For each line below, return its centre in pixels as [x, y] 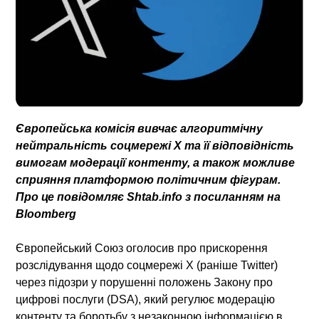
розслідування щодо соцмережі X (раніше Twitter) [147, 265]
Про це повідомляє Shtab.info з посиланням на [148, 197]
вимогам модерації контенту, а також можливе [156, 162]
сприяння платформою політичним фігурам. [148, 179]
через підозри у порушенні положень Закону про [145, 282]
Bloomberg [46, 214]
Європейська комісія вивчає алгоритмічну [140, 128]
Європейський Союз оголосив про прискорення [142, 248]
